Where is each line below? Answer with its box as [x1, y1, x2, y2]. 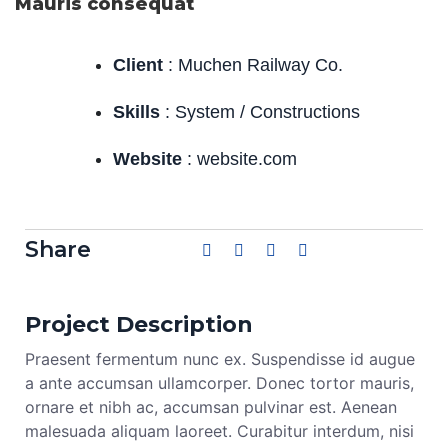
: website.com [182, 148, 297, 169]
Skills [113, 101, 160, 122]
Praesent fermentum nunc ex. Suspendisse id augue [25, 348, 415, 369]
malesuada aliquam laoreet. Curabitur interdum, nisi [25, 420, 414, 441]
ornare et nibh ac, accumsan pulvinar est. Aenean [25, 396, 397, 417]
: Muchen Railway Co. [163, 54, 343, 75]
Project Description [25, 310, 253, 338]
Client [113, 54, 163, 75]
